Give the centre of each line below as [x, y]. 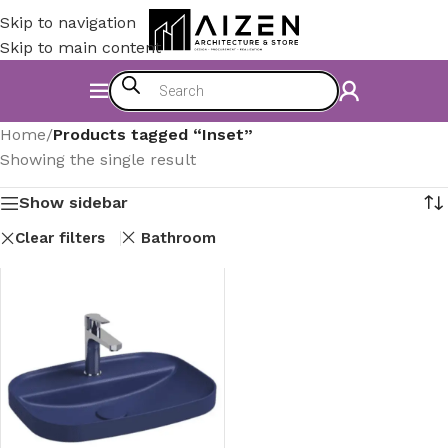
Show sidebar [73, 202]
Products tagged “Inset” [153, 134]
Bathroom [178, 238]
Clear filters [60, 237]
